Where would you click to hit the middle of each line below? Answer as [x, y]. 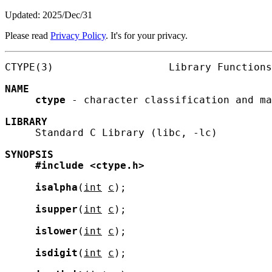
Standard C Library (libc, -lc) [111, 133]
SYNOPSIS [29, 155]
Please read [28, 36]
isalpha [56, 187]
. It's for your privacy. [147, 36]
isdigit [56, 253]
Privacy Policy [78, 36]
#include [59, 165]
